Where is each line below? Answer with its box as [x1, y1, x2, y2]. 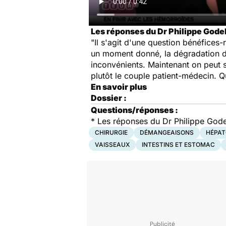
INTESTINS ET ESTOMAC [142, 141, 215, 148]
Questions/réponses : [91, 105, 178, 115]
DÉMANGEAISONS [140, 129, 194, 136]
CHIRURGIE [95, 129, 128, 136]
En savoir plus [91, 82, 147, 92]
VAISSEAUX [95, 141, 130, 148]
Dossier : [91, 93, 127, 103]
